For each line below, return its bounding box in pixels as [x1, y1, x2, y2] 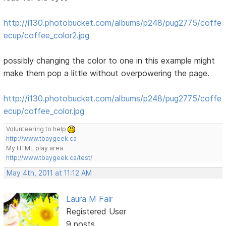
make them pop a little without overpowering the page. [4, 68, 210, 78]
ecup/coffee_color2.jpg [4, 30, 90, 40]
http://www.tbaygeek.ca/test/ [6, 153, 93, 161]
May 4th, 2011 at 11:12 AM [7, 168, 92, 177]
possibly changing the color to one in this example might [4, 55, 215, 66]
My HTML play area [6, 144, 64, 152]
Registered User [66, 206, 126, 216]
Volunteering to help [6, 125, 68, 133]
